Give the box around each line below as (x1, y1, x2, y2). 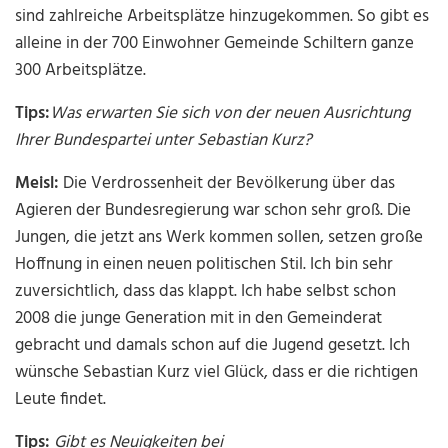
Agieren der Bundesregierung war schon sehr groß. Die (15, 197, 412, 225)
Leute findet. (15, 386, 107, 414)
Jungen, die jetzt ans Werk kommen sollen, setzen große (15, 224, 424, 252)
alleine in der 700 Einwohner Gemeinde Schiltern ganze (15, 30, 415, 58)
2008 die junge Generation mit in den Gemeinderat (15, 305, 383, 333)
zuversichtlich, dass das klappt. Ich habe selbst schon (15, 278, 397, 306)
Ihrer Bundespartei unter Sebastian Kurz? (15, 127, 313, 155)
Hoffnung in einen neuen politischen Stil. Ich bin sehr (15, 251, 394, 279)
